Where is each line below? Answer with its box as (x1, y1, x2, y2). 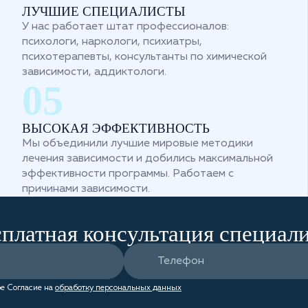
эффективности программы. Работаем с (22, 168, 234, 179)
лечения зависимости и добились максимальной (22, 153, 273, 164)
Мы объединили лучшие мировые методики (22, 138, 253, 149)
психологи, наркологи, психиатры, (22, 36, 202, 47)
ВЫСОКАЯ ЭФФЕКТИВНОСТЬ (22, 121, 210, 135)
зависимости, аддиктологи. (22, 67, 166, 78)
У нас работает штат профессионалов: (22, 21, 229, 32)
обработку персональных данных (55, 284, 181, 292)
